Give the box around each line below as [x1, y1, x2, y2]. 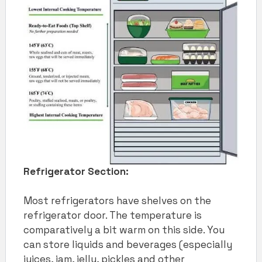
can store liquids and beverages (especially [23, 238, 232, 251]
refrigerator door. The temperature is [23, 209, 202, 222]
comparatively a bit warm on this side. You [23, 223, 225, 237]
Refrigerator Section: [23, 164, 131, 178]
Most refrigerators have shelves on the [23, 194, 211, 208]
